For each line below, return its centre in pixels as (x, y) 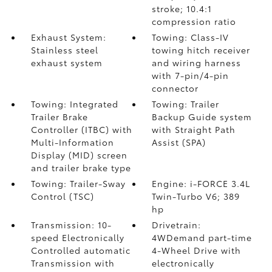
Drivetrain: (177, 225)
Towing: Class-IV (191, 37)
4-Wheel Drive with (197, 250)
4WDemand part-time (202, 237)
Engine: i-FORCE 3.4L (201, 183)
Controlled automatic (80, 250)
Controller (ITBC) (71, 129)
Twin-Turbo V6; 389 (196, 196)
